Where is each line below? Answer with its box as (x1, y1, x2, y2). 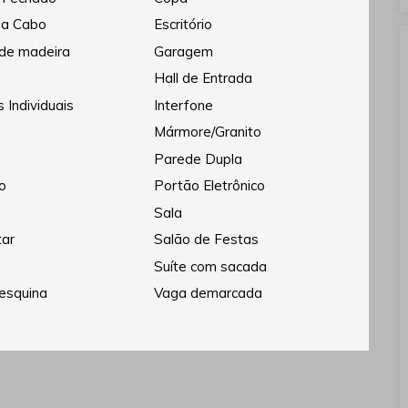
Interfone (153, 96, 213, 114)
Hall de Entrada (153, 69, 252, 87)
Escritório (153, 15, 212, 34)
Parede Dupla (153, 149, 242, 168)
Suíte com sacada (153, 257, 267, 275)
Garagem (153, 42, 213, 60)
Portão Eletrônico (153, 177, 265, 195)
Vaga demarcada (153, 284, 262, 302)
